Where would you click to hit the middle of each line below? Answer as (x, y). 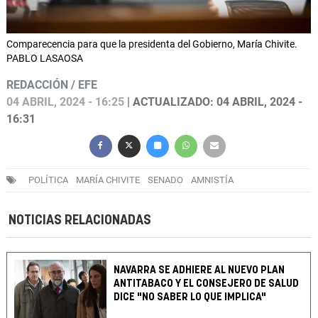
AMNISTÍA (212, 180)
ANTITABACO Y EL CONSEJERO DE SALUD (207, 284)
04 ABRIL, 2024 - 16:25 (65, 102)
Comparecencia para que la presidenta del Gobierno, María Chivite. (152, 44)
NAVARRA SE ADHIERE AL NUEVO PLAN (199, 270)
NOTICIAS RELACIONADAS (80, 221)
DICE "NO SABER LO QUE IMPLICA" (190, 297)
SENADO (165, 180)
